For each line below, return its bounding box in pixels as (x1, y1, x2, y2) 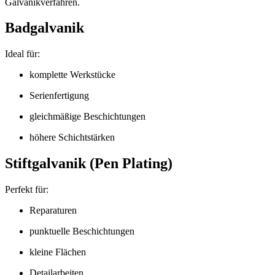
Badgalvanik (5, 20, 84, 36)
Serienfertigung (29, 90, 89, 101)
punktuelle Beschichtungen (29, 226, 134, 237)
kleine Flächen (29, 247, 86, 258)
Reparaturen (29, 205, 77, 216)
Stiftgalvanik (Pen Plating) (5, 155, 172, 172)
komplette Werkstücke (29, 69, 115, 80)
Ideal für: (5, 48, 40, 60)
